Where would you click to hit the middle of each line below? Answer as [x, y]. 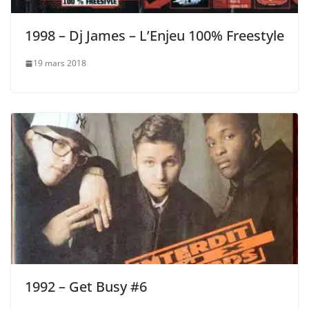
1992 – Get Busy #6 [86, 286]
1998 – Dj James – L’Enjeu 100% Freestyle [154, 36]
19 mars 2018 [60, 63]
